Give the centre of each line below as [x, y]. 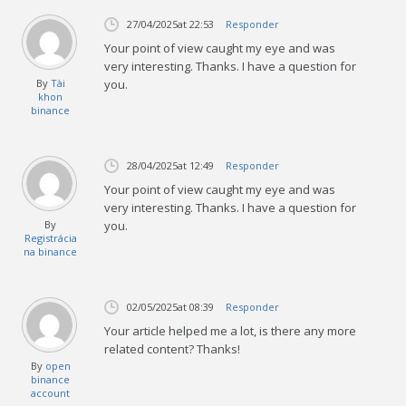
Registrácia [50, 237]
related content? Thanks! [173, 348]
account [51, 392]
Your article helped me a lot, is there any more [231, 330]
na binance [51, 251]
